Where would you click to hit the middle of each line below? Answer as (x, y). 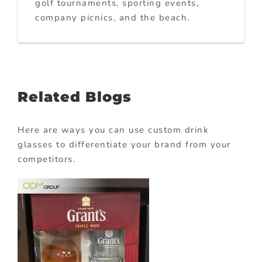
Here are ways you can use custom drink (113, 130)
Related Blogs (75, 97)
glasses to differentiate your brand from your (124, 145)
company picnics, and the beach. (113, 18)
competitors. (46, 159)
